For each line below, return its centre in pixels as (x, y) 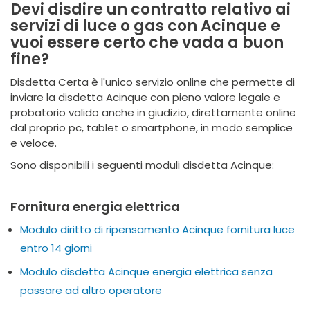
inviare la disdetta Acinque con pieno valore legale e (145, 97)
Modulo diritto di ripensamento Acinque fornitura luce (157, 229)
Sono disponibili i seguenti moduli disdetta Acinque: (142, 165)
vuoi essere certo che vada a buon (147, 43)
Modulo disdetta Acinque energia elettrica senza (146, 272)
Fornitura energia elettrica (95, 207)
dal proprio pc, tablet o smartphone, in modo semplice (152, 128)
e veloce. (34, 143)
